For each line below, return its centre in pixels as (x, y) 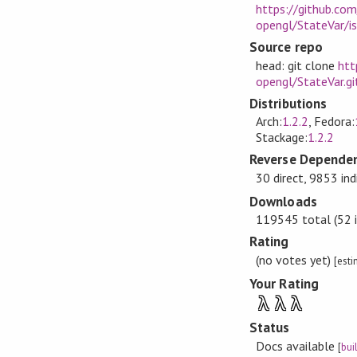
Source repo (286, 47)
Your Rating (284, 283)
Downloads (283, 201)
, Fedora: (331, 122)
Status (270, 328)
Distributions (288, 103)
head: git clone (296, 65)
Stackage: (281, 137)
